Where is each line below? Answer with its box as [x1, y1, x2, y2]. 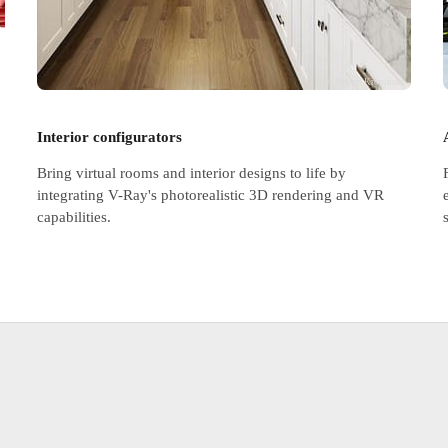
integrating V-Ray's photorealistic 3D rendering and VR [37, 186, 385, 203]
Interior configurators [37, 129, 183, 146]
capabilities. [37, 208, 112, 225]
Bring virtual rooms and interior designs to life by [37, 164, 347, 181]
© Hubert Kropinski [326, 76, 405, 87]
